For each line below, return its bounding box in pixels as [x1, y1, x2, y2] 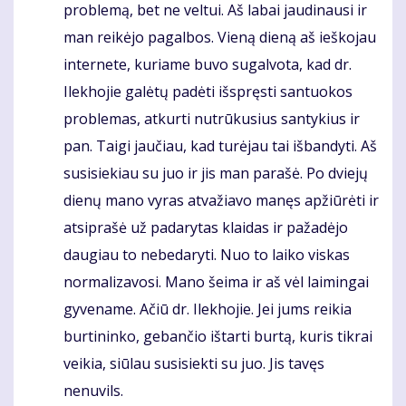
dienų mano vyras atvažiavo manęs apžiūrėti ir [63, 190, 379, 211]
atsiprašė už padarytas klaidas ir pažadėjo [63, 217, 348, 238]
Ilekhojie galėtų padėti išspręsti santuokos [63, 82, 353, 102]
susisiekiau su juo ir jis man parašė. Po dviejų [63, 163, 368, 184]
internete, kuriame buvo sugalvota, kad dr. [63, 54, 352, 75]
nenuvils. [63, 381, 123, 401]
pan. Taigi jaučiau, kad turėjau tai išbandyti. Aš [63, 136, 377, 157]
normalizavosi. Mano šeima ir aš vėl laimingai [63, 272, 369, 293]
